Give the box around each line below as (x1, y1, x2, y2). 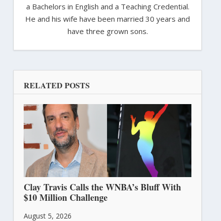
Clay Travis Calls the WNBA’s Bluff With (23, 181, 181, 194)
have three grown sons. (67, 26, 148, 36)
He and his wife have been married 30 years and (25, 13, 190, 24)
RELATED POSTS (23, 79, 90, 91)
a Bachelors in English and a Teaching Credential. (26, 1, 189, 11)
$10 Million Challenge (23, 191, 108, 204)
